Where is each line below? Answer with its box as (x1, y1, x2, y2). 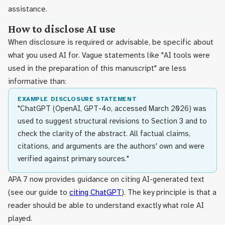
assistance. (8, 5, 47, 14)
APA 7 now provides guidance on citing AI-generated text (8, 175, 204, 184)
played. (8, 214, 32, 223)
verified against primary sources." (18, 154, 129, 163)
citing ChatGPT (69, 188, 122, 197)
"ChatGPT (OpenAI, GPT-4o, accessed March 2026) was (18, 104, 206, 113)
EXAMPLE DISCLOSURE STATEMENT (18, 95, 137, 102)
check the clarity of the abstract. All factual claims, (18, 129, 190, 138)
